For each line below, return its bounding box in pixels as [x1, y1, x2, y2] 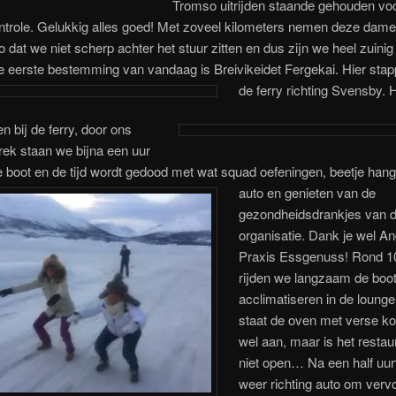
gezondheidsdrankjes [239, 204, 362, 224]
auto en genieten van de [239, 183, 377, 202]
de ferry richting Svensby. [239, 80, 390, 99]
